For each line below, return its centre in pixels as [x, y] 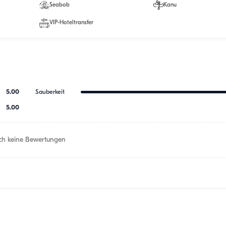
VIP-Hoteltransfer [71, 23]
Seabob [59, 5]
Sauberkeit [50, 92]
